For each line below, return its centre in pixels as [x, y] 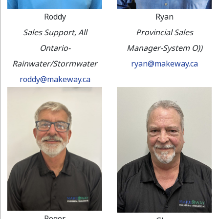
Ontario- [55, 48]
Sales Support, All [55, 32]
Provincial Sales [164, 32]
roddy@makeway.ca [55, 79]
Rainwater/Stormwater [55, 63]
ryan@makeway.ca [164, 63]
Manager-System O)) [164, 48]
